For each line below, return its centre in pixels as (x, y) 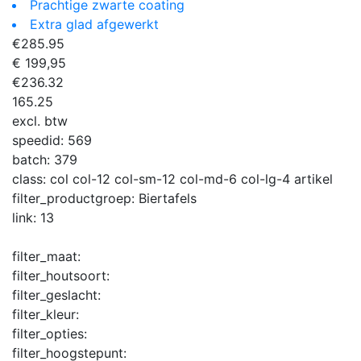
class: (31, 178)
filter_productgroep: (75, 198)
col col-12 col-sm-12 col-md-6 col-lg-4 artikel (191, 178)
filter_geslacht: (56, 295)
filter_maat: (46, 256)
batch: (33, 159)
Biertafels (168, 198)
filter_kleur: (46, 314)
